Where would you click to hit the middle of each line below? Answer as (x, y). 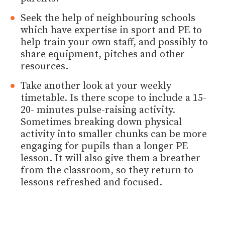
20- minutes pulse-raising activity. (98, 110)
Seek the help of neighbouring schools (108, 18)
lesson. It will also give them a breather (111, 158)
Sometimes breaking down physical (101, 122)
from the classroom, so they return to (107, 170)
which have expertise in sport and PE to (111, 30)
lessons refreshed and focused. (92, 182)
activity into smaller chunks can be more (114, 134)
